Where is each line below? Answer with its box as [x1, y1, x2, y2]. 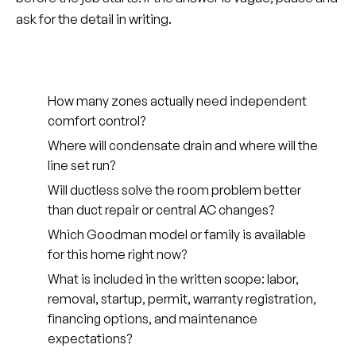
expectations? [48, 331, 132, 346]
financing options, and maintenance [48, 311, 257, 327]
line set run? [48, 157, 115, 173]
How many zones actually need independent [48, 93, 307, 109]
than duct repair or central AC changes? [48, 202, 274, 218]
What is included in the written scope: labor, [48, 271, 299, 287]
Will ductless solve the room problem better [48, 182, 301, 198]
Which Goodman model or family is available [48, 226, 306, 242]
